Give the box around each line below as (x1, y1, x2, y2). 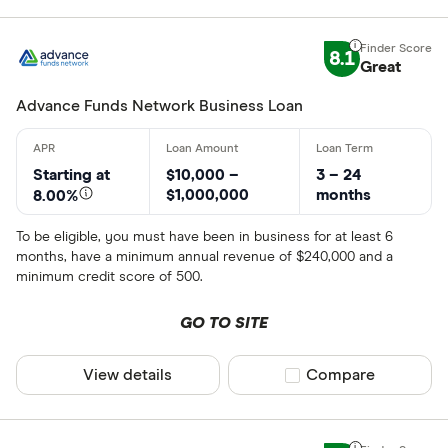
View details (83, 367, 173, 383)
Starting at (33, 167, 110, 183)
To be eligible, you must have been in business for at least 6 (16, 230, 393, 244)
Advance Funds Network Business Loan (16, 98, 303, 114)
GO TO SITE (179, 315, 268, 331)
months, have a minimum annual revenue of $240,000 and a (16, 250, 393, 264)
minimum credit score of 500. (16, 270, 203, 284)
